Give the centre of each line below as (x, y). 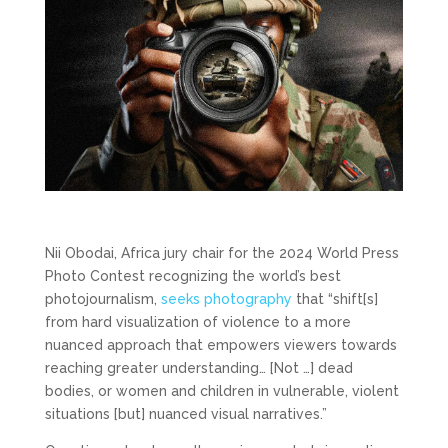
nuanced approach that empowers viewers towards (220, 345)
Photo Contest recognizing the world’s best (192, 276)
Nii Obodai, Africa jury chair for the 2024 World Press (221, 253)
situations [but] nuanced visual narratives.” (185, 414)
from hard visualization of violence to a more (197, 322)
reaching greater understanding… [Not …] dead (198, 368)
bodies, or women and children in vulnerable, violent (221, 391)
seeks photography (226, 299)
